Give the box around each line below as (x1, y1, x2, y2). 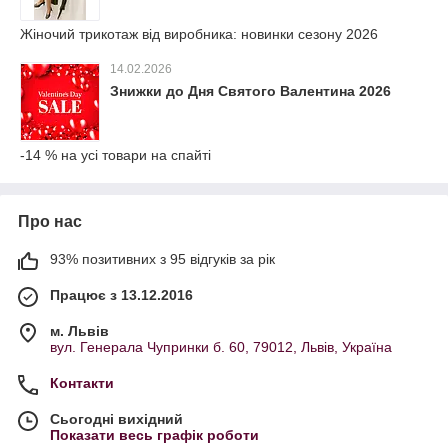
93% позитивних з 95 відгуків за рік (50, 251, 275, 267)
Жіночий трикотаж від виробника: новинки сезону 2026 (20, 26, 378, 42)
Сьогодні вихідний (50, 411, 183, 427)
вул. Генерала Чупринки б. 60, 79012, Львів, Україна (50, 339, 392, 355)
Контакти (50, 375, 114, 391)
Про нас (18, 213, 82, 230)
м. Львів (50, 323, 109, 339)
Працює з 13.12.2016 (50, 287, 193, 303)
